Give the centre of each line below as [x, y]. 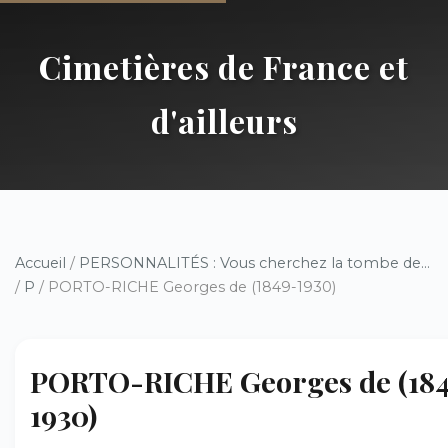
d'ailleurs [224, 120]
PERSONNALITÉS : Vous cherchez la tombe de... [254, 263]
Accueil [40, 263]
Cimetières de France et [224, 66]
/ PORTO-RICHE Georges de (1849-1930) [185, 287]
